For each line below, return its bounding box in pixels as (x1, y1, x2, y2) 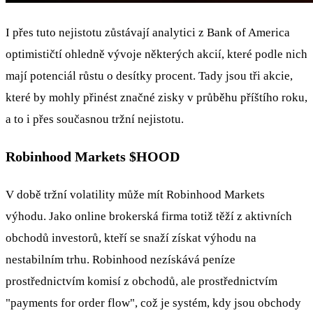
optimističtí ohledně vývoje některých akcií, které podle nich (6, 48, 307, 61)
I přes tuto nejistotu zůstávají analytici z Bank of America (6, 26, 290, 40)
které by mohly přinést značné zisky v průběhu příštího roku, (6, 91, 307, 105)
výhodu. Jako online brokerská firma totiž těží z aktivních (6, 210, 292, 224)
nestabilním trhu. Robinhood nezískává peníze (6, 253, 235, 267)
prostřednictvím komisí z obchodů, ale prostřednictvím (6, 275, 277, 289)
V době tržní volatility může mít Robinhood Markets (6, 188, 265, 202)
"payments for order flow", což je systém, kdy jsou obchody (6, 296, 301, 310)
